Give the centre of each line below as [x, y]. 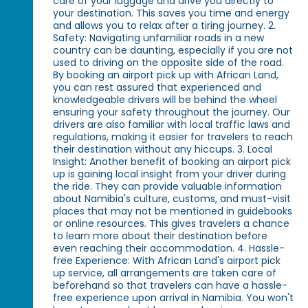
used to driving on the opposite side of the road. [169, 63]
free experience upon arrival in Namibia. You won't [174, 298]
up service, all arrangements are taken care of [165, 273]
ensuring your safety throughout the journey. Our [172, 112]
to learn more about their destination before [161, 236]
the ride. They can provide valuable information [168, 187]
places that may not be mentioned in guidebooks [173, 211]
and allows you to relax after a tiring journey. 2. [165, 26]
